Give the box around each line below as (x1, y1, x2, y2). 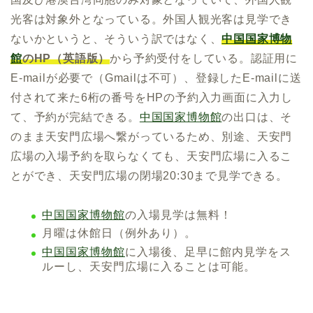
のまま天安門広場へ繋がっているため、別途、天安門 (10, 130, 293, 143)
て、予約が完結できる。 (10, 110, 140, 123)
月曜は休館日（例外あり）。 (42, 227, 196, 240)
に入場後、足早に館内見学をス (125, 245, 291, 258)
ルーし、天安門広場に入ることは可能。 (42, 260, 256, 272)
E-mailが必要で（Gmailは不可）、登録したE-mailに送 (10, 71, 302, 84)
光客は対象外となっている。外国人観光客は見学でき (10, 13, 293, 25)
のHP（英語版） (22, 52, 110, 64)
